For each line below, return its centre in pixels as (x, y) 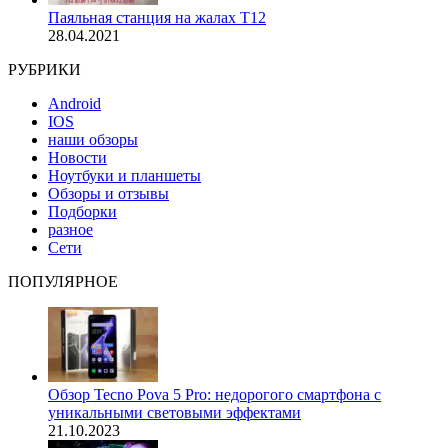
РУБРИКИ (44, 70)
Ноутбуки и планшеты (124, 176)
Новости (77, 158)
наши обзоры (93, 140)
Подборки (82, 212)
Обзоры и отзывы (108, 194)
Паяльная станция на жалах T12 (157, 18)
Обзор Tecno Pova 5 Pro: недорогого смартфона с (214, 395)
